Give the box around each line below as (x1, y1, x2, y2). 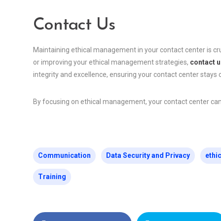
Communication (38, 151, 91, 160)
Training (38, 173, 66, 181)
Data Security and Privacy (106, 151, 190, 160)
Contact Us (33, 17, 115, 35)
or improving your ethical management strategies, (33, 58, 190, 67)
